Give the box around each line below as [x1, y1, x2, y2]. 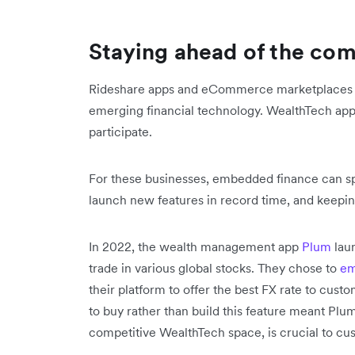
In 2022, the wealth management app [89, 238, 302, 254]
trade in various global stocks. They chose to [89, 259, 340, 276]
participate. [89, 123, 155, 139]
